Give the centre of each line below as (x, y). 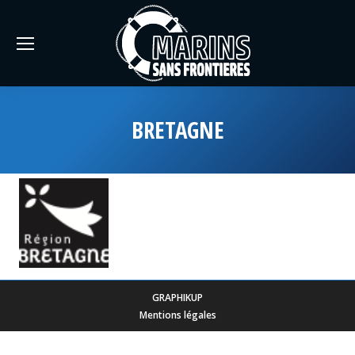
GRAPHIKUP (177, 298)
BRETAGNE (177, 130)
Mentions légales (177, 315)
